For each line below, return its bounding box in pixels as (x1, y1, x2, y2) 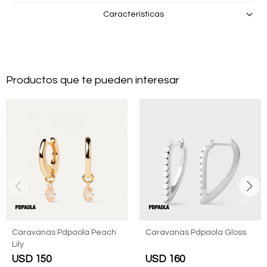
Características (103, 10, 164, 18)
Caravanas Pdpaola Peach (12, 228, 116, 237)
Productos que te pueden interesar (6, 74, 179, 86)
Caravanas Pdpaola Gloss (145, 228, 246, 237)
